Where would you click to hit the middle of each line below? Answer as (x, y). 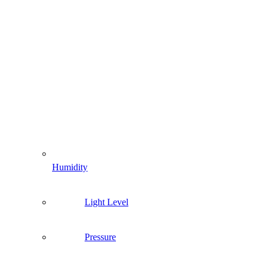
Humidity (70, 167)
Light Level (106, 202)
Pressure (100, 237)
